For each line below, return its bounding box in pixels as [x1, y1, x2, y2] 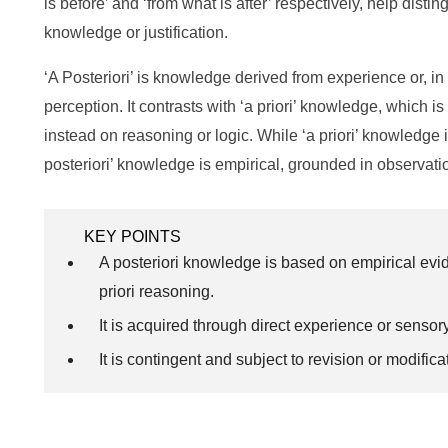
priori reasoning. [99, 283, 214, 300]
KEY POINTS [84, 228, 181, 245]
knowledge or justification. [44, 24, 228, 41]
